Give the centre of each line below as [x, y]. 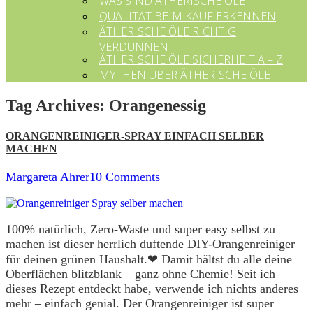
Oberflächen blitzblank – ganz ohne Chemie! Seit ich [140, 274]
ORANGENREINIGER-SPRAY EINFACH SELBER [135, 136]
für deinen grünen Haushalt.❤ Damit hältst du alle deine [149, 260]
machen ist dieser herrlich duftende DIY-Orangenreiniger [150, 244]
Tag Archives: [57, 105]
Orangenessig [158, 105]
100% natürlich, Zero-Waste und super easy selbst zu [140, 230]
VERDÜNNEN [134, 45]
